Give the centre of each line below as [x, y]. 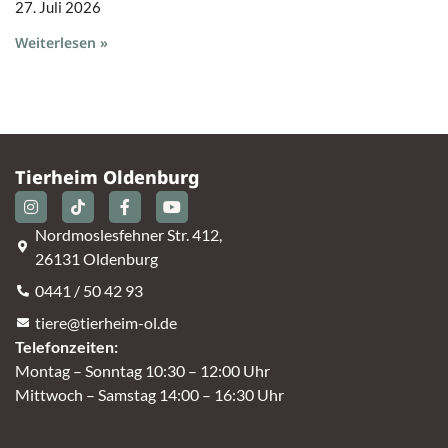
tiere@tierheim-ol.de [106, 323]
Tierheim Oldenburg [107, 177]
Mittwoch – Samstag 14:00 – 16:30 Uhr [149, 395]
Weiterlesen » [61, 43]
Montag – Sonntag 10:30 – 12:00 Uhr [142, 371]
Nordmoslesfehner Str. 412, [128, 235]
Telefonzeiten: [66, 347]
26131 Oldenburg [96, 259]
